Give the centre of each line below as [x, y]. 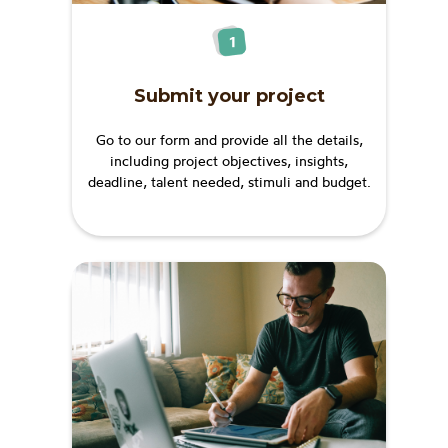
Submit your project [229, 96]
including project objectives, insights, [229, 161]
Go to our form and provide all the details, [229, 140]
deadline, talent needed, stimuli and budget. [229, 182]
